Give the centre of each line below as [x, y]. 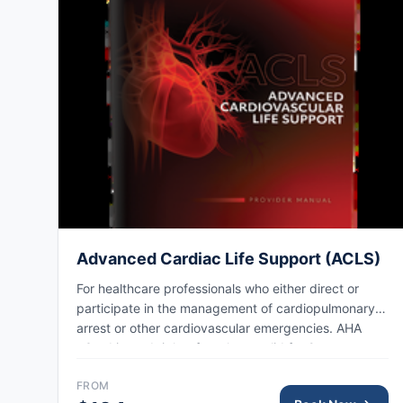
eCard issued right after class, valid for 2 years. [215, 348]
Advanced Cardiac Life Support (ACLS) [228, 259]
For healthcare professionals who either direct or [218, 289]
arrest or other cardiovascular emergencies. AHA [219, 328]
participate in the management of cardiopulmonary [226, 309]
